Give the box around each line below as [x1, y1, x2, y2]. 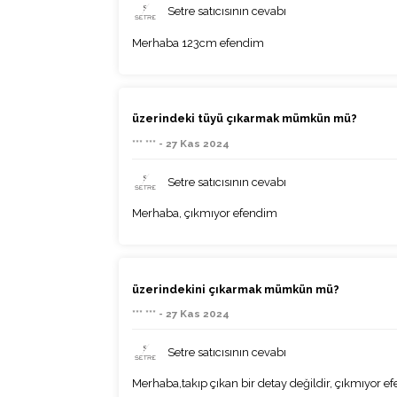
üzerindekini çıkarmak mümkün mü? [132, 282, 340, 296]
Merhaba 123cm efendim [132, 35, 265, 50]
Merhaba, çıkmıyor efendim [132, 206, 278, 220]
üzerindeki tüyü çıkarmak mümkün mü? [132, 112, 358, 126]
